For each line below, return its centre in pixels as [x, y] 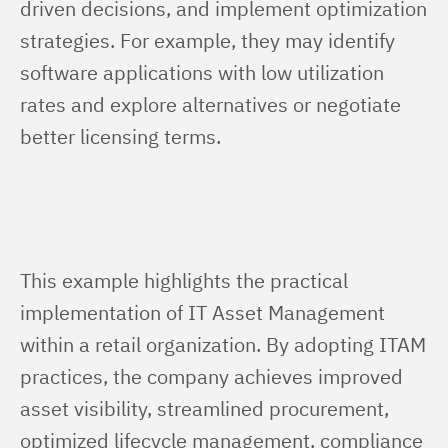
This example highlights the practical [186, 280]
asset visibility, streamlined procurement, [207, 408]
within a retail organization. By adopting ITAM [225, 344]
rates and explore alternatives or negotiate [213, 104]
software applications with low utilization [204, 72]
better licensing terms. [120, 136]
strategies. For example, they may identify [210, 40]
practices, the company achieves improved [214, 376]
